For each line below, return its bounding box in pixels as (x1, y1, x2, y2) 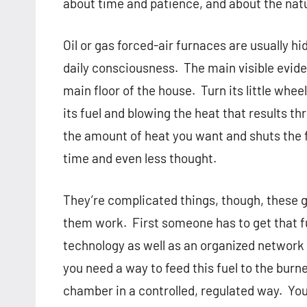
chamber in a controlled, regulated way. (63, 282, 282, 299)
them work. (63, 214, 127, 231)
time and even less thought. (63, 150, 217, 167)
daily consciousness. (63, 60, 178, 76)
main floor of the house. (63, 82, 195, 99)
